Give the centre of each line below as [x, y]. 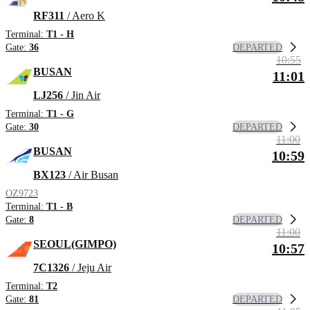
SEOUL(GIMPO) [75, 244]
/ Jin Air [82, 95]
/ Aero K [85, 16]
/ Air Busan [92, 175]
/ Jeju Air [90, 268]
